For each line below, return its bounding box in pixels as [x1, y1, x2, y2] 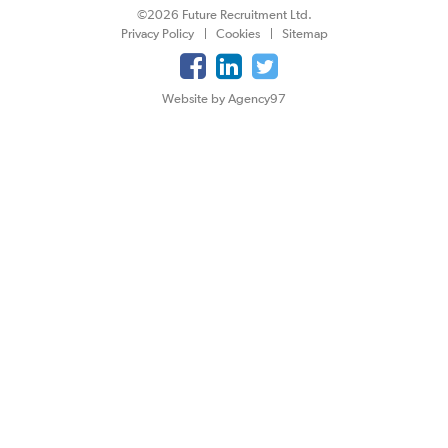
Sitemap [281, 26, 328, 41]
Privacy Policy [120, 26, 194, 41]
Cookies [215, 26, 260, 41]
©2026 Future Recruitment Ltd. [136, 7, 312, 22]
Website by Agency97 [162, 91, 286, 106]
